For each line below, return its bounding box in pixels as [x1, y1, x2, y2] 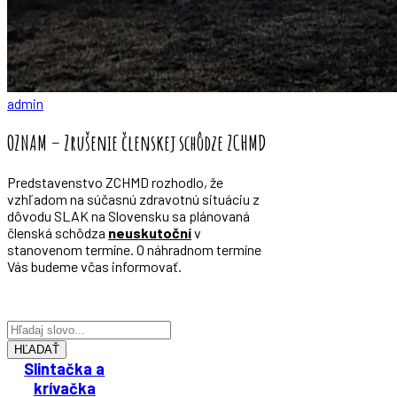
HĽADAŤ [14, 342, 59, 356]
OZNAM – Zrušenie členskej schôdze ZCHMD [7, 128, 267, 156]
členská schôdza [7, 223, 108, 241]
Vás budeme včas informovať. [7, 257, 182, 275]
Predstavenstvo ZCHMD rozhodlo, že [7, 173, 223, 191]
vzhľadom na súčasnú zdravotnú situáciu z [7, 190, 260, 207]
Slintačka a [24, 358, 105, 378]
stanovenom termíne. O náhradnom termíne [7, 240, 261, 258]
